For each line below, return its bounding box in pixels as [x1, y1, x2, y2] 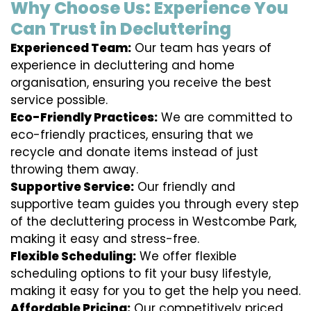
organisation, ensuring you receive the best [10, 74, 271, 92]
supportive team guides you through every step [10, 196, 299, 213]
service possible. [10, 92, 108, 109]
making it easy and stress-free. [10, 230, 199, 248]
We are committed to [158, 109, 292, 126]
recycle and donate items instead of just [10, 144, 258, 161]
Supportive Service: [10, 178, 134, 196]
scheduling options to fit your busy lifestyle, [10, 265, 271, 283]
